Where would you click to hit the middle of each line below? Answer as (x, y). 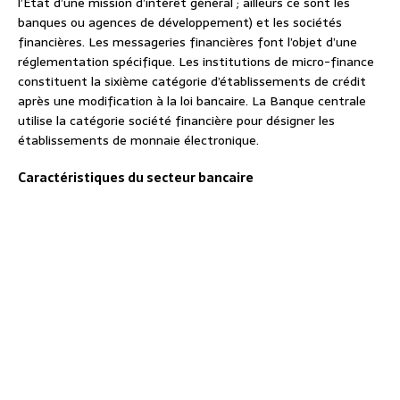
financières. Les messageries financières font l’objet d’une (187, 42)
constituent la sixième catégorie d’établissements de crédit (192, 82)
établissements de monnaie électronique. (138, 141)
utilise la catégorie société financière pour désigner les (176, 121)
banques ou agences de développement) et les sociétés (180, 23)
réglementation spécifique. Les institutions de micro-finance (196, 62)
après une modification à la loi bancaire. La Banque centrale (192, 101)
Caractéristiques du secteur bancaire (136, 178)
